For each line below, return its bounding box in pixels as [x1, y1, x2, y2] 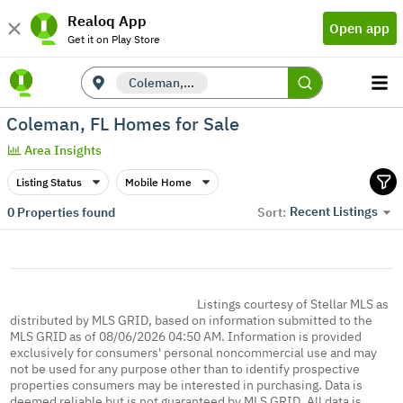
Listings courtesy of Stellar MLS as [196, 296, 389, 312]
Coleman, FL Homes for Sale [6, 111, 239, 136]
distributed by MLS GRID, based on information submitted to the [10, 312, 373, 328]
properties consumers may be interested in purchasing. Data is [10, 377, 363, 393]
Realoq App [67, 11, 147, 30]
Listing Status [15, 175, 82, 189]
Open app [329, 19, 390, 37]
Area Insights [24, 142, 103, 158]
